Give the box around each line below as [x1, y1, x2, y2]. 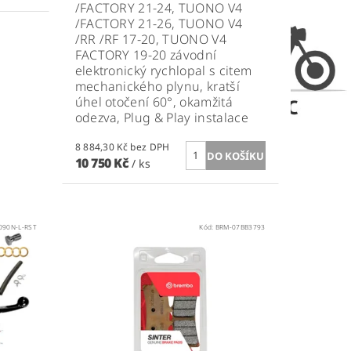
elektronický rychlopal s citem [74, 61, 252, 79]
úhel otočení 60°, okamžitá [74, 92, 233, 110]
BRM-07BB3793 [215, 222, 266, 231]
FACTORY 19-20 [74, 45, 171, 63]
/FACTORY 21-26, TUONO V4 [74, 14, 243, 32]
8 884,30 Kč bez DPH [130, 139, 170, 154]
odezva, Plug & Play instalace [74, 108, 248, 126]
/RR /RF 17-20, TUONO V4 [74, 30, 226, 48]
